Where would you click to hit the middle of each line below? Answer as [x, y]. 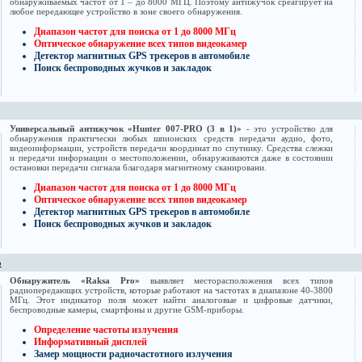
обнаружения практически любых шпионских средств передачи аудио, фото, [171, 139]
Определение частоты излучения [106, 330]
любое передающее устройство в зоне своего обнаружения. [126, 12]
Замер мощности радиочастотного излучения [133, 354]
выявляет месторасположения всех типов [241, 281]
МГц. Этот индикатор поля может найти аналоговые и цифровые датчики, [171, 300]
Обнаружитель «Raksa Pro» [80, 281]
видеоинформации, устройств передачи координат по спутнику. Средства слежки [171, 148]
